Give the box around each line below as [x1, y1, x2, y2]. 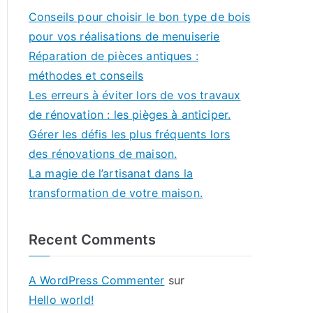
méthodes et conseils [29, 68, 144, 82]
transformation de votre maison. [29, 186, 203, 200]
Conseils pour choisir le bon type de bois [29, 10, 251, 24]
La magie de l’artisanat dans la [29, 166, 193, 180]
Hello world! [29, 293, 94, 307]
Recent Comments [29, 231, 156, 248]
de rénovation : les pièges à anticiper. [29, 108, 231, 122]
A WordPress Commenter [29, 273, 165, 287]
